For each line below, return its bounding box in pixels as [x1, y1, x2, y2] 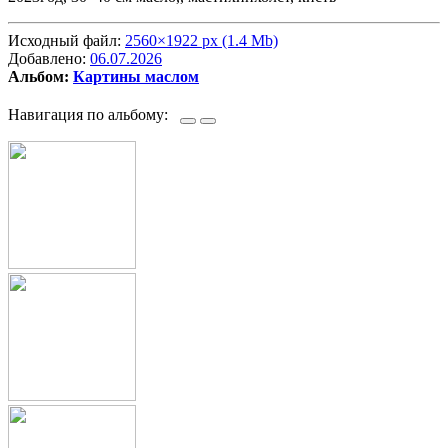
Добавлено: [8, 50, 90, 68]
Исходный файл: [8, 32, 125, 50]
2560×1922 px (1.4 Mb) [125, 32, 278, 50]
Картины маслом [73, 68, 199, 86]
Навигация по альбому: [8, 106, 180, 124]
